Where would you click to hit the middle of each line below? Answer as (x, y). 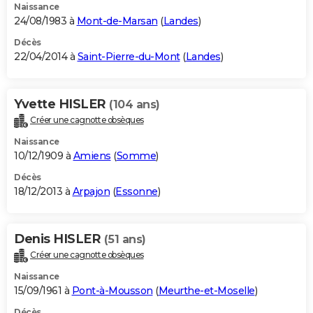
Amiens (92, 155)
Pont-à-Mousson (112, 290)
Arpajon (91, 191)
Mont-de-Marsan (117, 21)
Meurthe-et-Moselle (206, 290)
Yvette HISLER (61, 104)
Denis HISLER (59, 239)
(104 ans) (134, 105)
